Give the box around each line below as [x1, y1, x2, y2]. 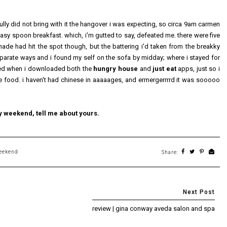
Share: [161, 149, 178, 155]
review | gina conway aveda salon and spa [92, 204, 215, 212]
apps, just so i [176, 64, 220, 72]
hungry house [93, 64, 138, 72]
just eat [153, 64, 176, 72]
